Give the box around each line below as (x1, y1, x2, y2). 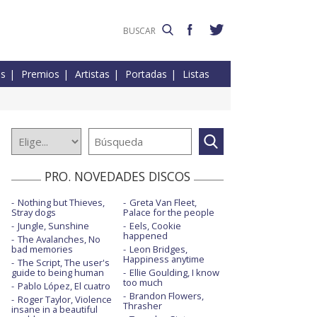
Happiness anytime (122, 253, 204, 266)
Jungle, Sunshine (18, 219, 89, 233)
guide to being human (11, 266, 104, 279)
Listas (183, 67, 209, 81)
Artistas (75, 67, 110, 81)
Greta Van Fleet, (129, 196, 197, 209)
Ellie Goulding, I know (129, 266, 219, 279)
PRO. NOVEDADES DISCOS (45, 168, 190, 185)
